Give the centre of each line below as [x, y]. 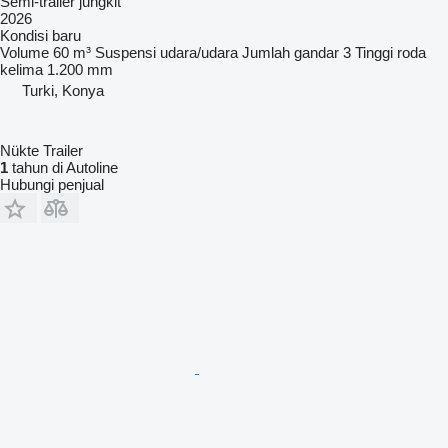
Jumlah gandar [290, 52]
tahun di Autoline [63, 167]
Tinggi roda [390, 52]
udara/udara [199, 52]
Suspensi [125, 52]
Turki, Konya [63, 90]
